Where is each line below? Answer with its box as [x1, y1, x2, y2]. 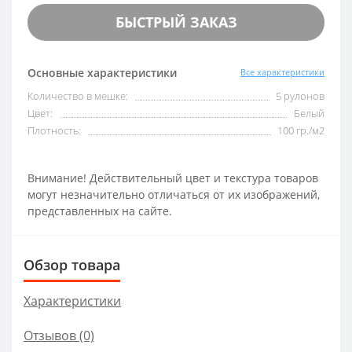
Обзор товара [24, 255, 120, 274]
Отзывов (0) [24, 326, 94, 344]
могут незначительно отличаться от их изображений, [27, 186, 320, 202]
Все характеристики [240, 66, 324, 79]
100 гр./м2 [277, 123, 324, 137]
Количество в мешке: [27, 88, 128, 103]
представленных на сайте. [27, 203, 172, 218]
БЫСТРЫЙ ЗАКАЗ [115, 12, 237, 31]
